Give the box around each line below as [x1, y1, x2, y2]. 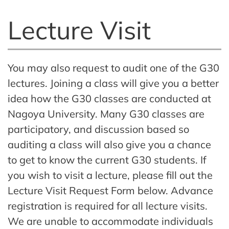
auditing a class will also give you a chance [8, 138, 211, 151]
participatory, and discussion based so [8, 123, 189, 136]
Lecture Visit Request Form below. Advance [8, 184, 213, 197]
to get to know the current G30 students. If [8, 153, 207, 167]
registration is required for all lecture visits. [8, 199, 208, 213]
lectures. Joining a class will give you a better [8, 77, 219, 90]
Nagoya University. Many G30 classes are [8, 107, 204, 121]
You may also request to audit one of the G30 [8, 61, 219, 75]
